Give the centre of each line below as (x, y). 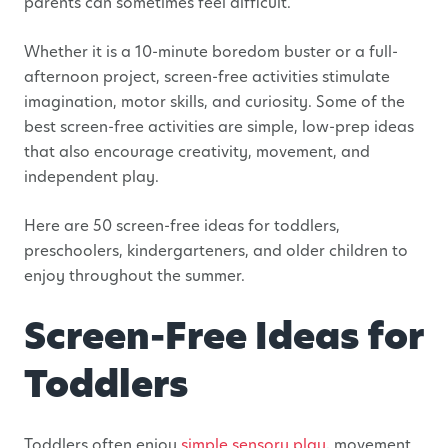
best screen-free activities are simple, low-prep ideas (219, 126)
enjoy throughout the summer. (134, 275)
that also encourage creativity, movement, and (197, 151)
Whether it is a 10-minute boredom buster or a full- (211, 51)
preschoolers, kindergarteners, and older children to (216, 250)
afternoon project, (94, 76)
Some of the (360, 101)
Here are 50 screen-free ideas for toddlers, (182, 225)
